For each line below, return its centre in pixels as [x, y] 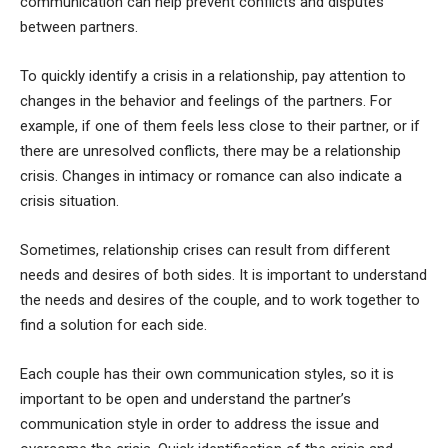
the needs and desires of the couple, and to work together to [220, 300]
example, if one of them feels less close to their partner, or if [220, 126]
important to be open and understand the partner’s [185, 399]
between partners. [79, 27]
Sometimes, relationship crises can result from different [205, 250]
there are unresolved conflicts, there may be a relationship [210, 151]
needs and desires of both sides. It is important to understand [223, 275]
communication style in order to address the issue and [199, 424]
